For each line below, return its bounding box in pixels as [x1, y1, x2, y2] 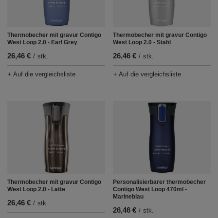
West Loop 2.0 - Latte [7, 186, 65, 193]
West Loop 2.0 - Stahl [113, 39, 171, 46]
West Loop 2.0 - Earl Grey [7, 39, 77, 46]
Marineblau [113, 193, 144, 200]
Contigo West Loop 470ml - [113, 186, 187, 193]
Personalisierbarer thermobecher [113, 179, 206, 186]
